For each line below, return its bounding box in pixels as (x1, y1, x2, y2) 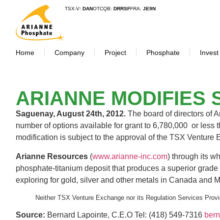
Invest (200, 49, 219, 57)
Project (105, 49, 126, 57)
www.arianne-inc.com (92, 152, 167, 161)
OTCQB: (93, 6, 113, 11)
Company (55, 49, 84, 57)
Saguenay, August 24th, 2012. (16, 110, 128, 118)
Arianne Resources (16, 152, 90, 161)
